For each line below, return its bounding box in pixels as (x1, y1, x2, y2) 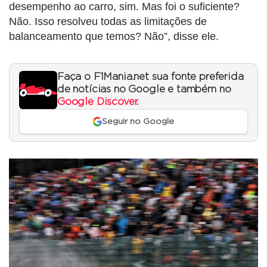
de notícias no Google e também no (57, 84, 231, 94)
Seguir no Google (102, 117, 175, 126)
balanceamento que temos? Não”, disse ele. (9, 30, 219, 42)
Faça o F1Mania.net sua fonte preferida (57, 72, 244, 82)
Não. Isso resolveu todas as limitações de (9, 15, 207, 27)
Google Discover (57, 97, 137, 107)
